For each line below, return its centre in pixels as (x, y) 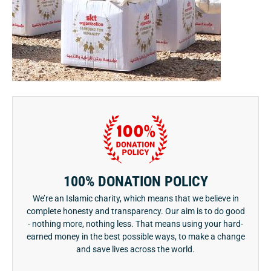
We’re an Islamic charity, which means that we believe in (135, 198)
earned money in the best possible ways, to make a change (135, 236)
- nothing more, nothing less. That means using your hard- (135, 224)
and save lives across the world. (135, 249)
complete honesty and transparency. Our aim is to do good (135, 211)
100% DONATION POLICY (135, 181)
